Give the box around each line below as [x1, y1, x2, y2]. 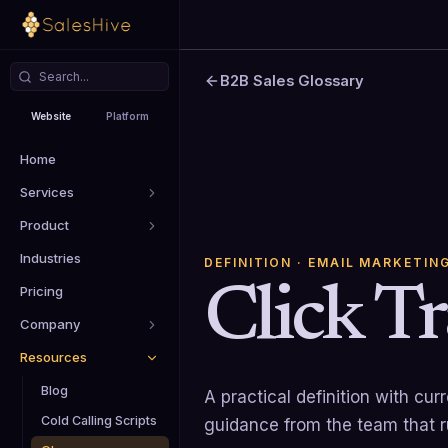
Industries [20, 250, 81, 266]
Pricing [20, 283, 63, 299]
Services [20, 184, 74, 200]
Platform [106, 110, 150, 122]
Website [31, 109, 72, 122]
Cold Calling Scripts [41, 413, 157, 428]
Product [20, 217, 69, 233]
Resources [20, 349, 87, 365]
